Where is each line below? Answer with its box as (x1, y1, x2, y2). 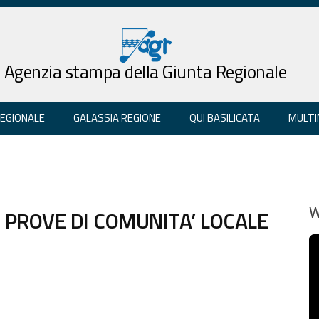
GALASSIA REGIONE (73, 109, 161, 126)
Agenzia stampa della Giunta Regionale (4, 58, 287, 85)
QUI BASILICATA (189, 109, 260, 126)
